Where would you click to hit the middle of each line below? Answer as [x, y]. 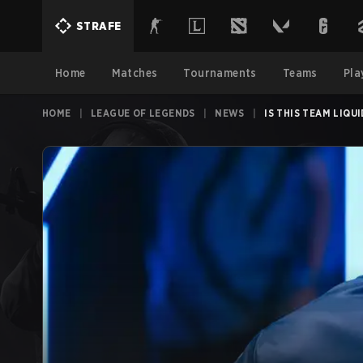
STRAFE [99, 26]
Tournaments [220, 73]
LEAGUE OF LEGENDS [143, 113]
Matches [135, 73]
